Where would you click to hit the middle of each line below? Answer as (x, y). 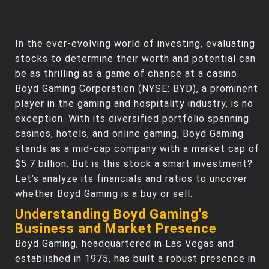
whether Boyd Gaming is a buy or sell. (104, 193)
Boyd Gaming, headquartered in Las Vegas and (125, 243)
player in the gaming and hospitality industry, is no (134, 103)
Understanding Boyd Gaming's (112, 214)
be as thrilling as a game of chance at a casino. (127, 73)
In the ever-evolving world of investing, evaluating (135, 43)
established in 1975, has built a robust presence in (135, 258)
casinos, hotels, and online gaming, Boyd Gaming (129, 133)
